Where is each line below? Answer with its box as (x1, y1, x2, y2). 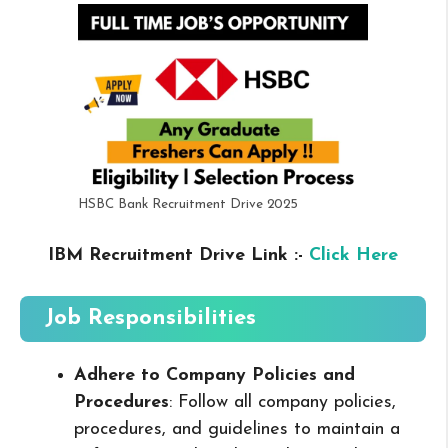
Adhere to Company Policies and (74, 365, 355, 385)
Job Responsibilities (45, 306, 256, 330)
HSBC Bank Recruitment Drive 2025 (78, 197, 298, 211)
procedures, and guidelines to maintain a (74, 419, 400, 439)
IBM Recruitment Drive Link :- (48, 245, 309, 265)
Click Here (309, 245, 398, 265)
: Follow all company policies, (169, 392, 396, 412)
